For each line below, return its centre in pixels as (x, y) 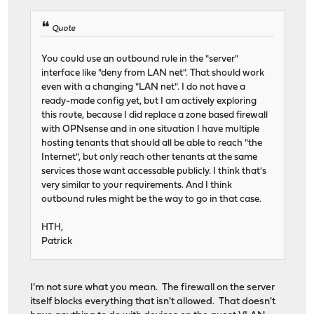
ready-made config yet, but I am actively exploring (149, 101)
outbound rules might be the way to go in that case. (152, 199)
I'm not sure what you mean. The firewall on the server (153, 287)
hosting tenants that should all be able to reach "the (152, 143)
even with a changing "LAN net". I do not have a (144, 87)
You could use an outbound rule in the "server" (140, 59)
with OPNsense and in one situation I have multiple (151, 129)
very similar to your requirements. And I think (137, 185)
